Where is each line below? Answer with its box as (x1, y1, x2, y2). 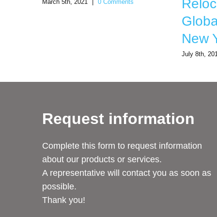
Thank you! (42, 195, 85, 205)
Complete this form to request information (42, 141, 202, 151)
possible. (42, 182, 77, 192)
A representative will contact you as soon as (42, 168, 211, 178)
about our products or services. (42, 155, 162, 165)
